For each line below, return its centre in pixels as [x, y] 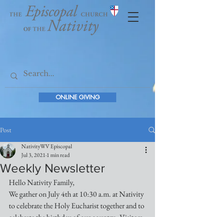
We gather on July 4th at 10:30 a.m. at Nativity [77, 194]
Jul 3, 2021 [33, 155]
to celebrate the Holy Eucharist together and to [77, 206]
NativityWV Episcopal [47, 146]
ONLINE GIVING [77, 97]
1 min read [58, 155]
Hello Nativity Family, [42, 182]
